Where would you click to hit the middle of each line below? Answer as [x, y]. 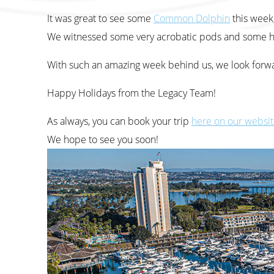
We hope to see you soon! [103, 140]
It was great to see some [100, 19]
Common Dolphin [192, 19]
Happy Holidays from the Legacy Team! [131, 93]
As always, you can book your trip [119, 121]
